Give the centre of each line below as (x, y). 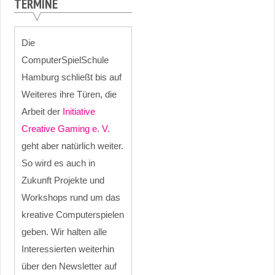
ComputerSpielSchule (65, 60)
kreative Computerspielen (73, 214)
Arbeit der (42, 111)
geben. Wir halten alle (64, 231)
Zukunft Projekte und (63, 180)
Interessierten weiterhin (68, 249)
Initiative (79, 111)
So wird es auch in (59, 163)
